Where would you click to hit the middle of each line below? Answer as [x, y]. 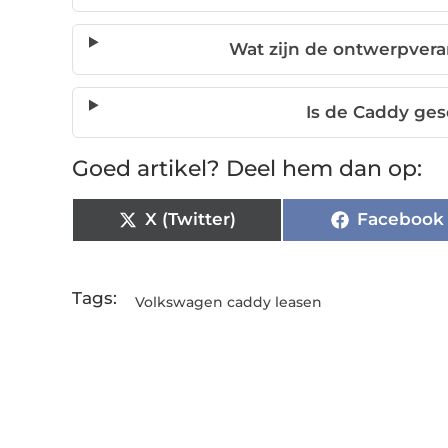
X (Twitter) [190, 219]
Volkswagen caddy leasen [228, 301]
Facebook [400, 219]
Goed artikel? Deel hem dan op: [247, 168]
